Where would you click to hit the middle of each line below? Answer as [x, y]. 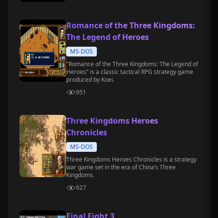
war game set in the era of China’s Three [121, 167]
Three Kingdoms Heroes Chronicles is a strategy [131, 159]
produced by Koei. [90, 80]
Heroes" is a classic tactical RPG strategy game [130, 72]
